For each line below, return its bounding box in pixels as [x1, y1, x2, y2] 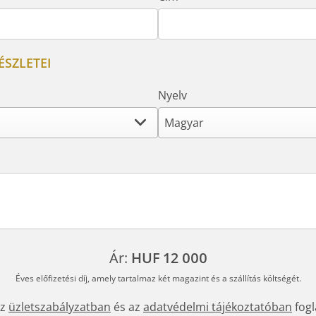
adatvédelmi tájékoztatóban [143, 299, 292, 315]
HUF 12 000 [130, 248, 207, 267]
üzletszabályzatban [8, 299, 111, 315]
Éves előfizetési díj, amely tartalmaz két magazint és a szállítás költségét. [15, 272, 301, 284]
